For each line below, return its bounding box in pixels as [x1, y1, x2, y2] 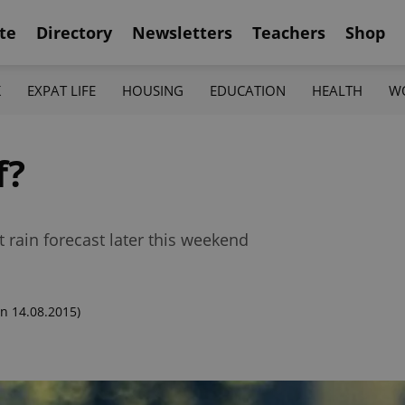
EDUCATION [210, 80, 287, 99]
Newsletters [132, 21, 232, 43]
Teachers [252, 21, 325, 43]
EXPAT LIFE [26, 80, 96, 99]
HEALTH [312, 80, 363, 99]
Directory [36, 21, 112, 43]
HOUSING [121, 80, 184, 99]
